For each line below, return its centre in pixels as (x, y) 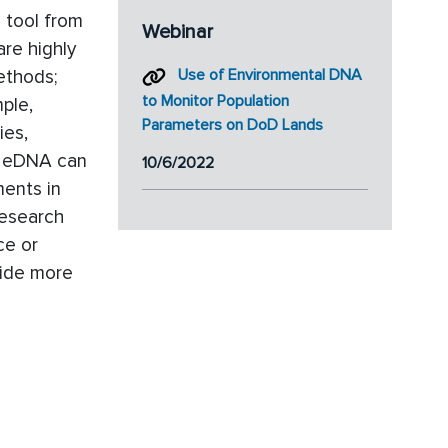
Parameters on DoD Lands (232, 124)
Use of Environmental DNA (270, 75)
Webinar (177, 32)
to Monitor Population (215, 100)
